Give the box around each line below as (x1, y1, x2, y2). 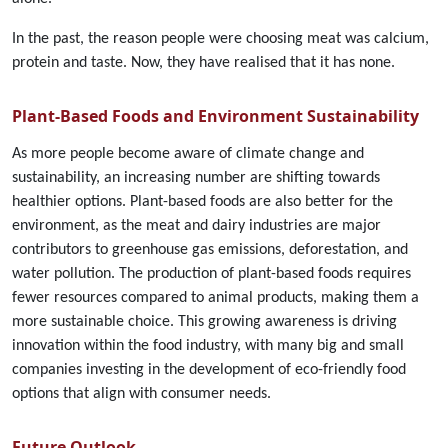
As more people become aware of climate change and (12, 146, 364, 162)
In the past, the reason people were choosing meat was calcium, (12, 31, 429, 47)
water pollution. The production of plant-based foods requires (12, 266, 411, 282)
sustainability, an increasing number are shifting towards (12, 170, 380, 186)
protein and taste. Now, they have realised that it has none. (12, 55, 395, 71)
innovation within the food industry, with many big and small (12, 338, 404, 354)
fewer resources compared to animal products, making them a (12, 290, 419, 306)
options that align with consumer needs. (12, 386, 271, 402)
